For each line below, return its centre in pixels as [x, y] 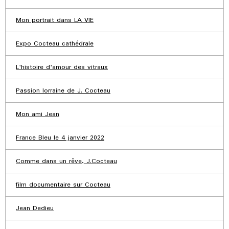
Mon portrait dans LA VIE [55, 20]
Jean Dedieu [35, 209]
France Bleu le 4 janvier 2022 [60, 138]
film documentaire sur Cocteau [63, 185]
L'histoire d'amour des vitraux [62, 67]
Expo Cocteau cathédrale [55, 44]
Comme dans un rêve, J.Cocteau [66, 162]
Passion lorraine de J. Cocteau [63, 91]
